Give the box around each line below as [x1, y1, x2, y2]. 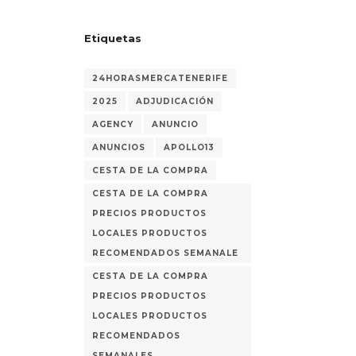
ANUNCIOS [92, 142, 145, 153]
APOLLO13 [164, 142, 215, 153]
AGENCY [92, 119, 133, 130]
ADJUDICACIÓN [136, 96, 214, 106]
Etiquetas [84, 32, 141, 44]
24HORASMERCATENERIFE [92, 73, 228, 83]
